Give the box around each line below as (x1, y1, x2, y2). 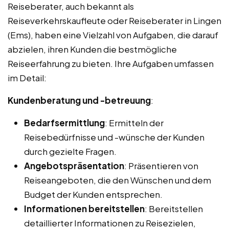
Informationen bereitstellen (24, 202, 145, 214)
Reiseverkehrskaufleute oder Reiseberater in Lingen (8, 14, 221, 26)
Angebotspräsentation (24, 159, 124, 171)
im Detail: (8, 72, 47, 83)
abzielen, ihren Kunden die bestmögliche (8, 43, 177, 55)
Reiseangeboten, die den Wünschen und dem (24, 174, 211, 186)
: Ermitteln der (105, 117, 164, 128)
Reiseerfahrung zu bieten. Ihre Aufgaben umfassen (8, 57, 214, 69)
